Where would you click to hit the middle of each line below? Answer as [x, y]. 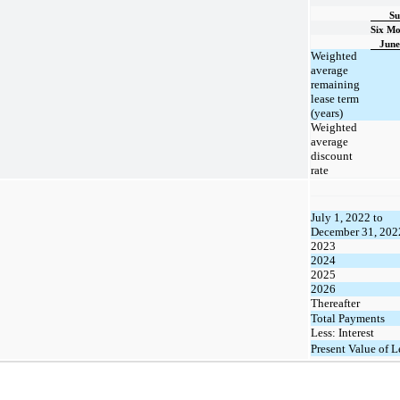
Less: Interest [342, 332]
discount [332, 155]
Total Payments [348, 318]
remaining [335, 84]
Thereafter [335, 303]
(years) [327, 112]
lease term [335, 98]
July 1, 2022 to [347, 217]
